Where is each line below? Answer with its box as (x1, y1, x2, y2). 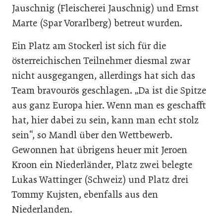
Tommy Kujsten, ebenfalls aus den (12, 188, 158, 200)
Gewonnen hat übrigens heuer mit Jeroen (12, 144, 187, 156)
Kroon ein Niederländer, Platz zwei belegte (12, 159, 192, 170)
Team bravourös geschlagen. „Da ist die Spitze (12, 84, 206, 96)
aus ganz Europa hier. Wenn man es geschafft (12, 99, 206, 111)
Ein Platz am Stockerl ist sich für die (12, 40, 166, 52)
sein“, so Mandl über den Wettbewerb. (12, 129, 172, 141)
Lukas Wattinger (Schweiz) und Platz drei (12, 173, 188, 185)
